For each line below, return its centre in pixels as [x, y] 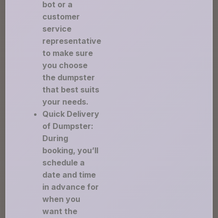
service [57, 29]
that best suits [71, 90]
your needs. [66, 102]
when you [62, 199]
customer [61, 17]
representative [72, 41]
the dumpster [69, 77]
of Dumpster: [68, 126]
